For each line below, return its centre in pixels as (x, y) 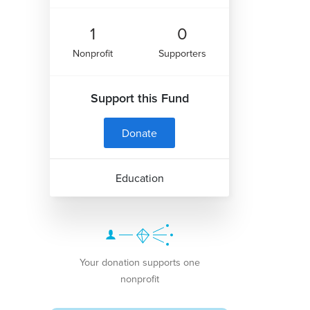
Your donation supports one (139, 262)
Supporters (183, 53)
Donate (140, 133)
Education (139, 177)
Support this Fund (139, 98)
